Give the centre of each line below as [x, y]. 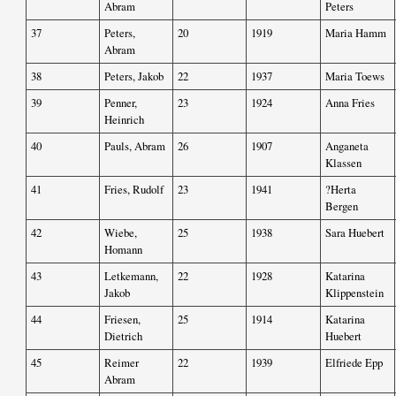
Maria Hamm [356, 33]
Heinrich [124, 120]
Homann [123, 250]
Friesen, [122, 320]
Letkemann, [131, 276]
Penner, [121, 103]
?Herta [341, 190]
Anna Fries [350, 103]
